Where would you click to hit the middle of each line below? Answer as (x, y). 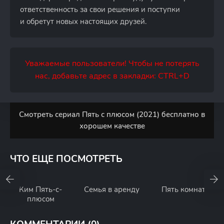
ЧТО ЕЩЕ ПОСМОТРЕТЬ (66, 159)
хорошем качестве (112, 126)
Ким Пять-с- (41, 189)
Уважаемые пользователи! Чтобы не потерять (112, 63)
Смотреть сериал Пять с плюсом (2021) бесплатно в (112, 114)
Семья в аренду (112, 189)
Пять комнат (183, 189)
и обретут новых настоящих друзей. (83, 21)
